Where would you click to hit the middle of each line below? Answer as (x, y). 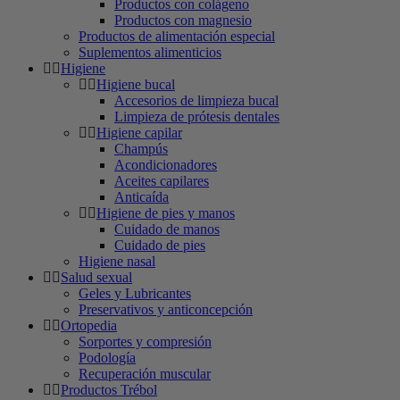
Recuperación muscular (145, 373)
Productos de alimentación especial (177, 36)
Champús (141, 148)
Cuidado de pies (160, 245)
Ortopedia (89, 325)
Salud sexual (96, 277)
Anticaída (142, 196)
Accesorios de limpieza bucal (196, 100)
